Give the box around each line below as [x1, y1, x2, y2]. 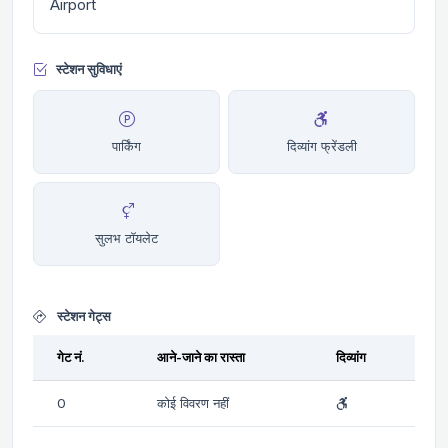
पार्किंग [112, 137, 141, 154]
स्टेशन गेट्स [54, 307, 111, 324]
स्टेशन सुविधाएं [56, 61, 122, 78]
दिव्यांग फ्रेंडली [286, 137, 357, 154]
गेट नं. [57, 348, 85, 365]
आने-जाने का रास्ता [157, 348, 245, 365]
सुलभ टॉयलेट [95, 229, 158, 246]
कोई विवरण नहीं [157, 394, 229, 411]
